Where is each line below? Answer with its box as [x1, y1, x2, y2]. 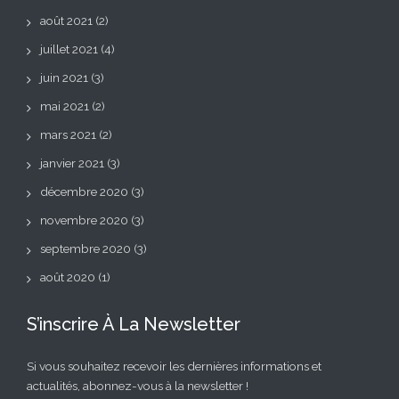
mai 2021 [40, 98, 89, 113]
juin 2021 [40, 69, 88, 85]
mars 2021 [40, 126, 96, 142]
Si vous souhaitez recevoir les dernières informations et [27, 358, 322, 373]
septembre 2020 [40, 240, 131, 256]
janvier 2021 [40, 155, 104, 170]
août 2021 [40, 12, 93, 28]
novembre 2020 [40, 212, 128, 227]
